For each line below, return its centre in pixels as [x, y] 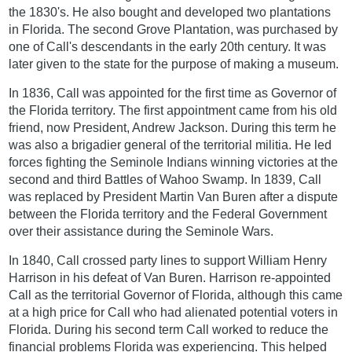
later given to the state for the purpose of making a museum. [174, 64]
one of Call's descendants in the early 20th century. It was [168, 47]
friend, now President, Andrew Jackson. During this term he [173, 128]
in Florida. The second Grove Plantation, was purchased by [174, 30]
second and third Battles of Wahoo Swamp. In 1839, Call [165, 180]
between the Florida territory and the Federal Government [168, 214]
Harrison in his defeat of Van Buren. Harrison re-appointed [170, 278]
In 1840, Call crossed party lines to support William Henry [168, 261]
